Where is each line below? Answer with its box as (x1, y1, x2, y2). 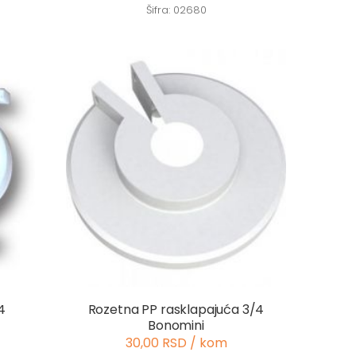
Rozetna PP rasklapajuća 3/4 (87, 300, 265, 319)
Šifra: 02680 (145, 2, 207, 18)
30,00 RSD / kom (125, 333, 227, 352)
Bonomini (148, 315, 204, 335)
